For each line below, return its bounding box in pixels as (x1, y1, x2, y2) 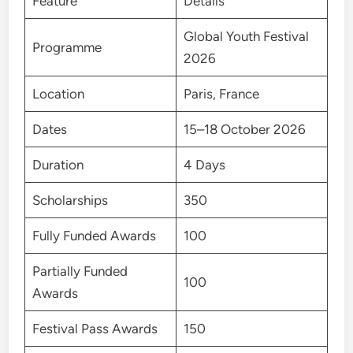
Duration (32, 156, 84, 173)
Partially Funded (32, 262, 128, 279)
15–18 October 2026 (183, 121, 306, 137)
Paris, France (183, 85, 259, 102)
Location (32, 85, 84, 102)
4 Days (183, 156, 225, 173)
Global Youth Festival (183, 28, 309, 44)
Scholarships (32, 191, 108, 208)
